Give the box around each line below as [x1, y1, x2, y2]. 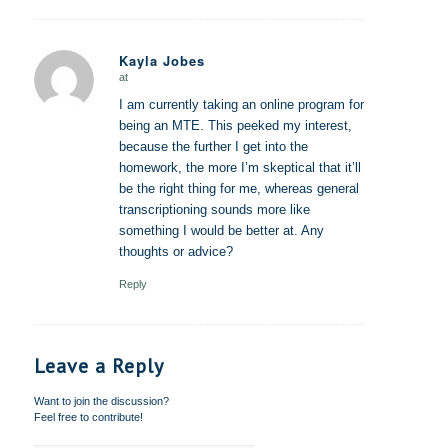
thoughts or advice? [118, 244, 233, 260]
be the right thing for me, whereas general [118, 181, 359, 197]
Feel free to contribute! [33, 411, 143, 424]
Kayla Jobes [118, 51, 205, 71]
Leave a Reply [33, 353, 164, 380]
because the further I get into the [118, 139, 308, 155]
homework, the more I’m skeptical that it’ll [118, 160, 361, 176]
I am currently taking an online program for [118, 97, 364, 113]
